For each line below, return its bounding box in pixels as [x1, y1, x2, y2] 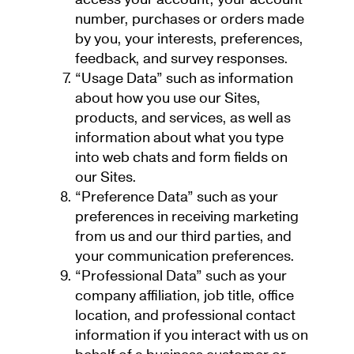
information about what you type [75, 128, 284, 149]
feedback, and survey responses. [75, 49, 288, 70]
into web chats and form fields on [75, 148, 288, 168]
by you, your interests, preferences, [75, 29, 303, 50]
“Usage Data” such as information [75, 69, 293, 89]
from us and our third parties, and [75, 227, 292, 247]
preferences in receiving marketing [75, 207, 299, 228]
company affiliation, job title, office [75, 286, 294, 307]
